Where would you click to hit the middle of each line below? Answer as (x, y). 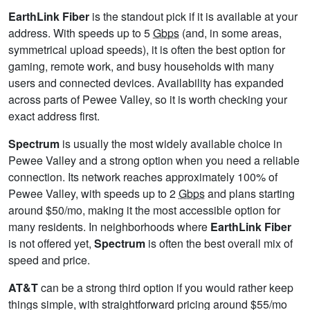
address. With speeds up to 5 (81, 33)
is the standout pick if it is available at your (193, 17)
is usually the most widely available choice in (171, 144)
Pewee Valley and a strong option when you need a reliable (154, 161)
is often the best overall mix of (219, 244)
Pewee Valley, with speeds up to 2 (93, 194)
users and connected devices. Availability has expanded (146, 83)
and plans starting (250, 194)
